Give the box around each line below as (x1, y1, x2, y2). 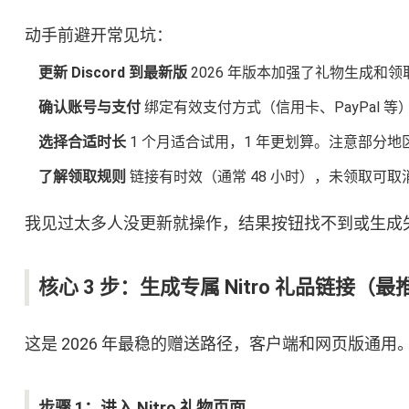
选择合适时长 (37, 133, 126, 152)
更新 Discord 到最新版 (37, 64, 187, 82)
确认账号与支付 (37, 99, 141, 117)
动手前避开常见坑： (24, 26, 173, 46)
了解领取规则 (37, 168, 126, 186)
